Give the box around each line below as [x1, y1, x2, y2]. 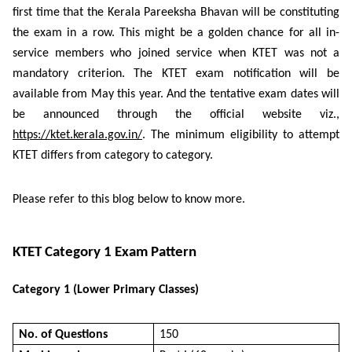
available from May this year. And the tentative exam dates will [13, 87, 339, 101]
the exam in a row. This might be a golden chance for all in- [13, 26, 339, 39]
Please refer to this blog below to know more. [13, 192, 245, 206]
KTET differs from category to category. [13, 148, 213, 162]
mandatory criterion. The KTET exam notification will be [13, 67, 339, 80]
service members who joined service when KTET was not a [13, 46, 339, 60]
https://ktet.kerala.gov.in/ [13, 128, 142, 141]
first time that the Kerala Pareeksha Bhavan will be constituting [13, 5, 339, 19]
